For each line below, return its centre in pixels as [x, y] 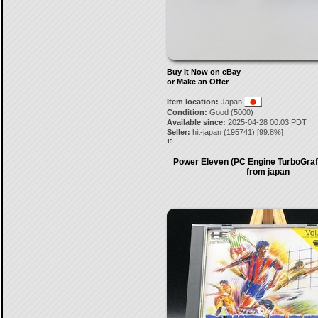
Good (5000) [230, 112]
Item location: [192, 102]
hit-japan [207, 132]
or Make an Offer [197, 82]
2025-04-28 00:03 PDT [266, 122]
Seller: [178, 132]
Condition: [187, 112]
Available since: [196, 122]
